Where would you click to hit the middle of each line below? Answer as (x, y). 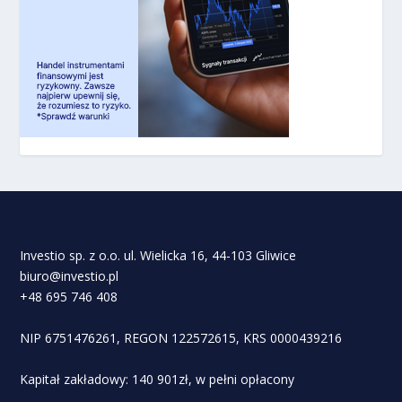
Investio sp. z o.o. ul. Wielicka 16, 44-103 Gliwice (158, 256)
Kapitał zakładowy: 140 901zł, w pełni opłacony (157, 379)
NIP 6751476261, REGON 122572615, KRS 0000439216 (181, 337)
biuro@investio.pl (70, 276)
